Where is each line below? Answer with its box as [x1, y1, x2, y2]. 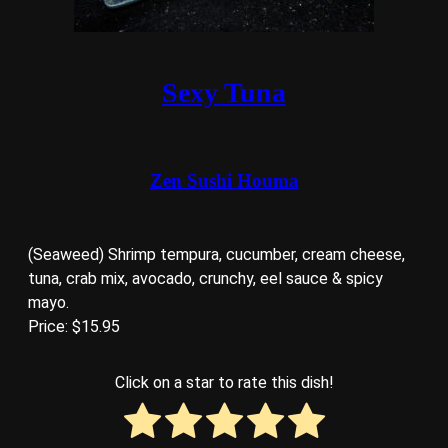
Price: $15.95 [28, 316, 120, 336]
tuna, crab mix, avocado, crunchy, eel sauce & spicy [28, 268, 383, 288]
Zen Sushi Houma [149, 170, 299, 192]
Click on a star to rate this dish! [114, 373, 334, 393]
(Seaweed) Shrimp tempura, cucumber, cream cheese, [28, 244, 405, 264]
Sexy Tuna [162, 76, 286, 108]
